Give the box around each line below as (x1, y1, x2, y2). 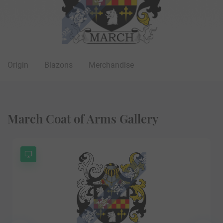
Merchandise (89, 60, 134, 70)
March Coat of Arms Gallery (7, 110, 158, 126)
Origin (7, 60, 28, 70)
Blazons (44, 60, 73, 70)
